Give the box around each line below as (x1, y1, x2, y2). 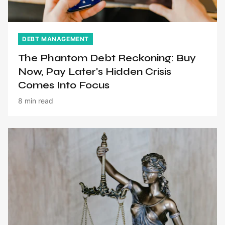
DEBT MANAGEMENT (22, 35, 89, 43)
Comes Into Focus (18, 78, 109, 91)
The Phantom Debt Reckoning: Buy (18, 51, 196, 64)
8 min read (18, 96, 53, 105)
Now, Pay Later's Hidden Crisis (18, 65, 171, 78)
